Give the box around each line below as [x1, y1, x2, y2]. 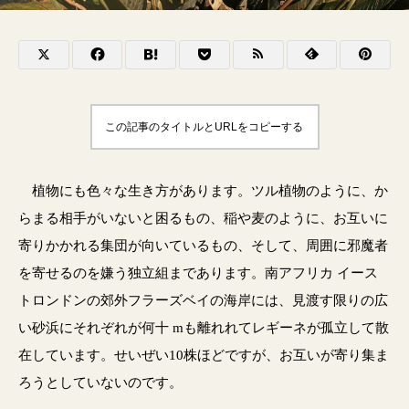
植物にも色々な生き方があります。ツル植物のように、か [18, 183, 388, 198]
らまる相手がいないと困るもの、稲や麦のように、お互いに [18, 210, 388, 225]
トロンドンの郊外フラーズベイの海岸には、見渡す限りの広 [18, 292, 388, 308]
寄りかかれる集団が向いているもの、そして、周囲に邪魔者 [18, 237, 388, 253]
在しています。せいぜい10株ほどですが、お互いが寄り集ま [18, 347, 389, 362]
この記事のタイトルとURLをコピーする [105, 120, 304, 133]
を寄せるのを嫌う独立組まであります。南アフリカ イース [18, 265, 378, 280]
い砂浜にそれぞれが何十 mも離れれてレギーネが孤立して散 [18, 320, 389, 335]
